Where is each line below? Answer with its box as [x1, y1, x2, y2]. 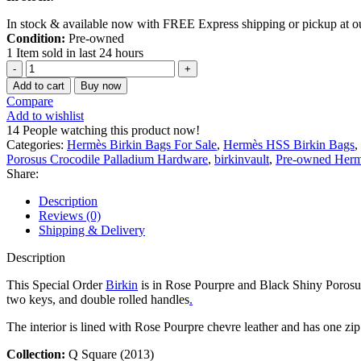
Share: [6, 167, 39, 181]
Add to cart [13, 80, 64, 93]
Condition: [6, 31, 65, 46]
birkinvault [214, 152, 269, 167]
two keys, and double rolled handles [6, 293, 189, 307]
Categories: [6, 138, 64, 152]
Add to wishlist [6, 109, 84, 123]
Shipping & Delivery [39, 223, 145, 238]
